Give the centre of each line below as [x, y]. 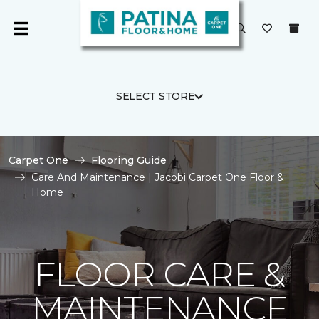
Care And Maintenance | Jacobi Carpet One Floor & [158, 177]
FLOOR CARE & [159, 274]
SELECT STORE [155, 96]
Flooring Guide [129, 160]
